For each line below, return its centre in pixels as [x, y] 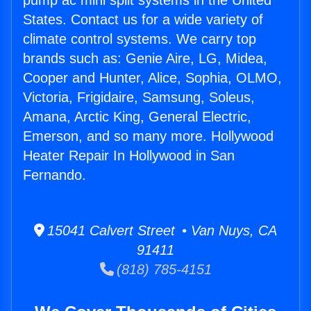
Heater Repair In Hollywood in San [129, 156]
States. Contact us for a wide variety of [143, 20]
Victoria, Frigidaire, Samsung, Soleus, [139, 98]
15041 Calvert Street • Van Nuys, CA [161, 231]
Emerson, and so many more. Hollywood [148, 136]
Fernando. [54, 175]
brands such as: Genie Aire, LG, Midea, [145, 59]
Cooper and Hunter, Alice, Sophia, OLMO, [152, 78]
